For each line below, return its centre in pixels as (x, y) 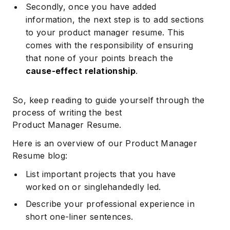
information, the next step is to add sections (115, 19)
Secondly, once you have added (91, 6)
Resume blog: (40, 155)
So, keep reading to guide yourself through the (109, 100)
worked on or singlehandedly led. (93, 187)
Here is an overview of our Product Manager (105, 143)
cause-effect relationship (81, 71)
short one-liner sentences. (79, 216)
